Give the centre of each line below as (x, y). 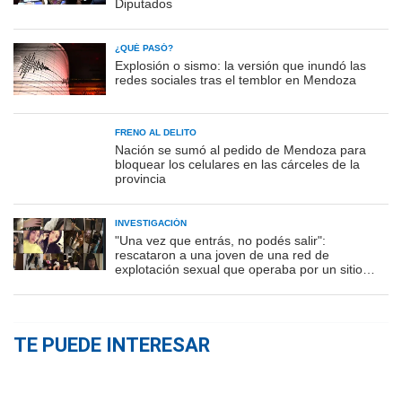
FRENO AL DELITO (156, 132)
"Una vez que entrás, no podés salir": (220, 240)
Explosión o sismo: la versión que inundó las (240, 65)
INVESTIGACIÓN (151, 223)
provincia (140, 178)
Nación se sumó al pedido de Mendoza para (240, 149)
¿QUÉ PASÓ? (144, 48)
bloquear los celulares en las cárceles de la (237, 164)
